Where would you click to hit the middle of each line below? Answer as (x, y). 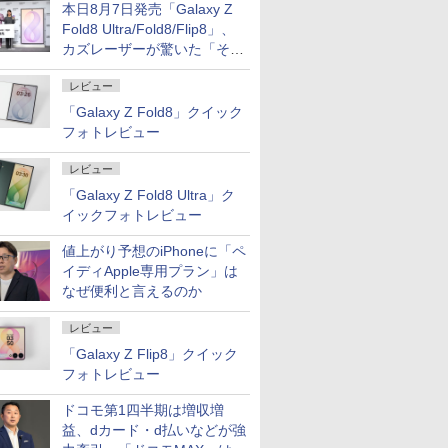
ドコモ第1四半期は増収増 (143, 410)
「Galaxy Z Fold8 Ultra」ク (148, 195)
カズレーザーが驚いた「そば (153, 49)
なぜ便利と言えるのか (132, 291)
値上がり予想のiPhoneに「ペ (154, 251)
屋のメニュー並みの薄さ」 (146, 69)
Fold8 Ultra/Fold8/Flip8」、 (148, 29)
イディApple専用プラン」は (150, 271)
